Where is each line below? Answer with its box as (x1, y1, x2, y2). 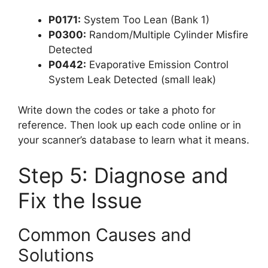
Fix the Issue (18, 188, 142, 214)
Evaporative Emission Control (86, 59, 229, 71)
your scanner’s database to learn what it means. (18, 133, 249, 146)
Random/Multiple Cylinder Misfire (86, 29, 248, 41)
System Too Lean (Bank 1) (81, 14, 209, 26)
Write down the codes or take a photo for (18, 103, 215, 116)
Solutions (18, 245, 94, 266)
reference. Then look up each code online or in (18, 118, 241, 131)
